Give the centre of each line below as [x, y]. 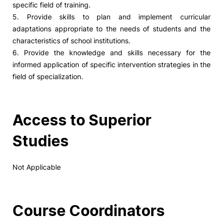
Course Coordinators [89, 211]
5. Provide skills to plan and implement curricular [111, 17]
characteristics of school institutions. [71, 41]
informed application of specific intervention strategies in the [111, 64]
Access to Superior [82, 120]
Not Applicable [37, 167]
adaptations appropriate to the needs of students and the [111, 29]
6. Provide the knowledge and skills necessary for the [111, 53]
